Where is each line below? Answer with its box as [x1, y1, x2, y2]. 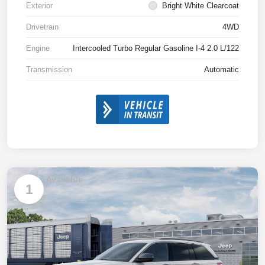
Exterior [26, 1, 53, 11]
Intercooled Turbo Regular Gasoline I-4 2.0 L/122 [73, 44, 239, 53]
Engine [26, 44, 50, 53]
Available [46, 174, 83, 185]
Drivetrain [26, 22, 59, 32]
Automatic [204, 65, 239, 75]
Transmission [26, 65, 72, 75]
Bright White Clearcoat [162, 1, 239, 11]
